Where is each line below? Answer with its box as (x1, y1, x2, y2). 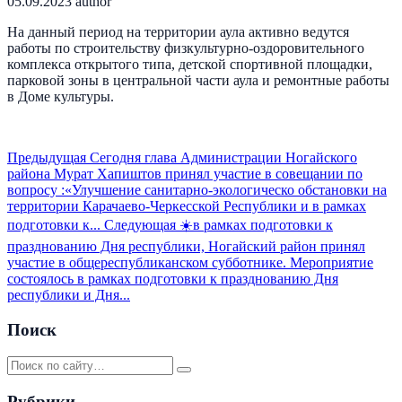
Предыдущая (7, 149, 86, 165)
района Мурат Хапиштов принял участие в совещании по (7, 165, 363, 181)
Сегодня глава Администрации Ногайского (90, 149, 357, 165)
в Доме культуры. (7, 88, 114, 104)
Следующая (104, 216, 179, 232)
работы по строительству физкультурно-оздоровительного (7, 39, 364, 56)
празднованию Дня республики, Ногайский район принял (7, 238, 365, 254)
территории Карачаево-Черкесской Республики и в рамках (7, 197, 366, 214)
